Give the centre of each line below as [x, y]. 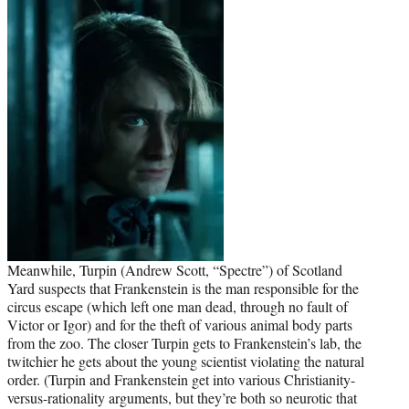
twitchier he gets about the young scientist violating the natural [186, 362]
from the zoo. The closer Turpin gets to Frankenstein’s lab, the [184, 343]
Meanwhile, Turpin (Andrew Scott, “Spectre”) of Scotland [175, 270]
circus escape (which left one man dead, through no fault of [178, 307]
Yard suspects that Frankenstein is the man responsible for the [183, 288]
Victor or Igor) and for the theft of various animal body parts [180, 325]
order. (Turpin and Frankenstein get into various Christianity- [181, 380]
